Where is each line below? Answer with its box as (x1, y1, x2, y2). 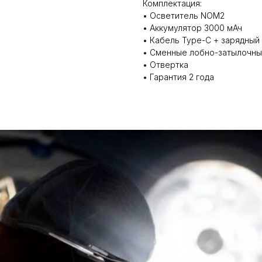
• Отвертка (143, 60, 188, 70)
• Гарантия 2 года (143, 72, 214, 82)
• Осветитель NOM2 (143, 11, 225, 21)
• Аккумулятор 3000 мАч (143, 23, 242, 33)
